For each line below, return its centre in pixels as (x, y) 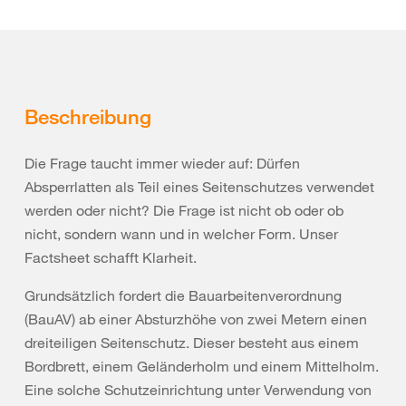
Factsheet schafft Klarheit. (111, 257)
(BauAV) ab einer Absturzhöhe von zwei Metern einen (196, 319)
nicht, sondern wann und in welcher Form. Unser (181, 234)
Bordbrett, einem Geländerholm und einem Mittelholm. (202, 366)
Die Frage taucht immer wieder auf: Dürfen (162, 163)
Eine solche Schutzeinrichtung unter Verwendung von (198, 390)
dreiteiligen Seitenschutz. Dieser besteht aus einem (192, 343)
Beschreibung (88, 116)
